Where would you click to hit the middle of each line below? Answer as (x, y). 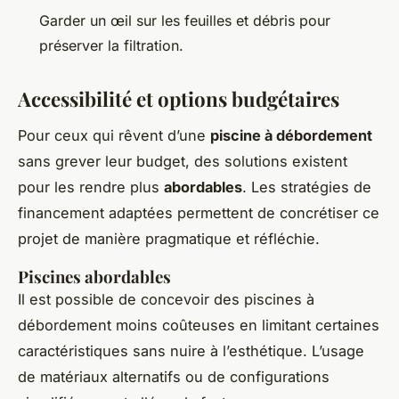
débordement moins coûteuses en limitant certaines (199, 325)
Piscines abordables (94, 276)
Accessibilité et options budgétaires (179, 99)
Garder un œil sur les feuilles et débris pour (185, 21)
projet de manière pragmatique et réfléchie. (169, 238)
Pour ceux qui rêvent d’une (114, 135)
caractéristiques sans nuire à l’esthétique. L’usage (191, 350)
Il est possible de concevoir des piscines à (166, 299)
